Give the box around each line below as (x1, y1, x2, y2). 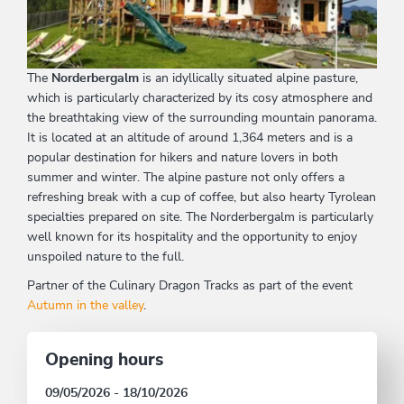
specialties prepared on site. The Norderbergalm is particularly (27, 211, 373, 225)
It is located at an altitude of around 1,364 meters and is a (27, 132, 353, 145)
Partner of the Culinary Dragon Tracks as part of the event (27, 280, 353, 293)
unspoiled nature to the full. (27, 251, 184, 264)
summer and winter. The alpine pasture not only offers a (27, 171, 344, 185)
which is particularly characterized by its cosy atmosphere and (27, 92, 372, 106)
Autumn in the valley (27, 299, 143, 313)
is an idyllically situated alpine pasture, (139, 72, 358, 86)
